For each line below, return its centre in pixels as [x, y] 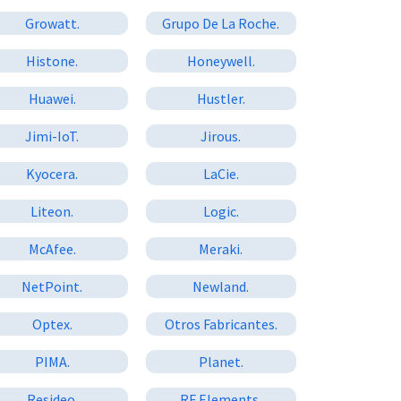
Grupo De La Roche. [221, 23]
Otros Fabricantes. [221, 324]
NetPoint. [52, 286]
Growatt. [52, 23]
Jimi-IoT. [52, 136]
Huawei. [52, 98]
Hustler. [221, 98]
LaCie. [221, 173]
